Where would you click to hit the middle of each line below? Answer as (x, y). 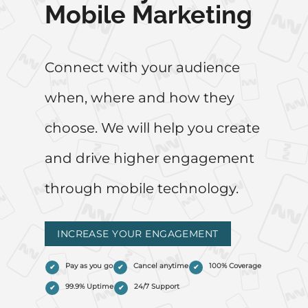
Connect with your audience (142, 67)
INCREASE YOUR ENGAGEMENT (138, 234)
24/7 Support (157, 287)
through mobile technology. (142, 188)
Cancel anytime (161, 266)
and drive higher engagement (150, 158)
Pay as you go (89, 266)
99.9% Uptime (89, 287)
